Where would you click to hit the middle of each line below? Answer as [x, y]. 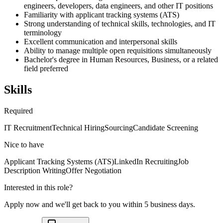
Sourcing [119, 128]
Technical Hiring [78, 128]
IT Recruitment [28, 128]
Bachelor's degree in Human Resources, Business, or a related [121, 60]
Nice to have [24, 145]
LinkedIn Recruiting [146, 162]
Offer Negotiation [94, 171]
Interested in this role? [38, 188]
